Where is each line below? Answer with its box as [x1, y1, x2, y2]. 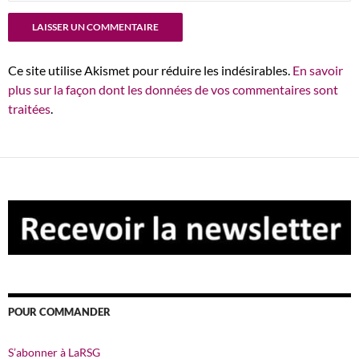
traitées [8, 101, 50, 117]
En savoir [292, 63, 343, 79]
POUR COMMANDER [8, 305, 111, 319]
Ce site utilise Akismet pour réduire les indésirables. [8, 63, 292, 79]
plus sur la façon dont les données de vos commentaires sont [8, 82, 338, 98]
